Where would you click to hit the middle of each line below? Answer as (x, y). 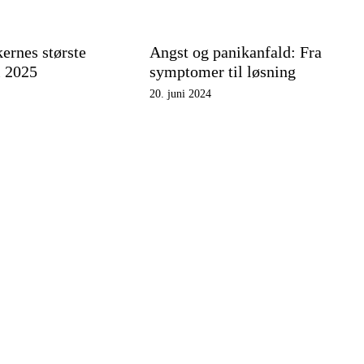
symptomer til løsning (222, 71)
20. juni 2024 (180, 94)
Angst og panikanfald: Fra (235, 52)
